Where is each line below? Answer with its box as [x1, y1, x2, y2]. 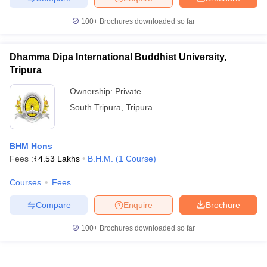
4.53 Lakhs [38, 154, 80, 163]
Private [115, 86, 141, 96]
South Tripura [70, 103, 121, 112]
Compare [35, 200, 71, 210]
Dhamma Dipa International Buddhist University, [10, 52, 226, 62]
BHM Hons [10, 141, 52, 151]
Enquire [123, 200, 153, 210]
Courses [10, 178, 41, 187]
